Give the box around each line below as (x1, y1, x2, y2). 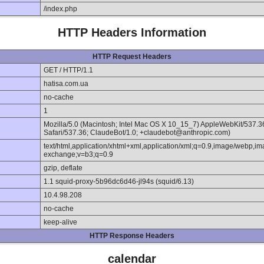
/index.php (44, 5, 77, 14)
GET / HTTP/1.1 (44, 65, 93, 74)
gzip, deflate (44, 163, 82, 172)
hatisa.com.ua (44, 79, 88, 88)
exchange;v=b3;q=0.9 (44, 150, 113, 159)
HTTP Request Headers (93, 52, 171, 61)
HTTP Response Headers (90, 231, 174, 240)
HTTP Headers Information (58, 26, 206, 39)
